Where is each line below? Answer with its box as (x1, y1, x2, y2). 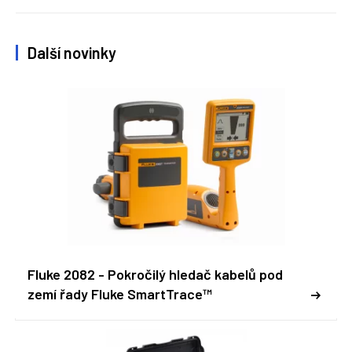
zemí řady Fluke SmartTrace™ (27, 285, 212, 302)
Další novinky (27, 43, 116, 62)
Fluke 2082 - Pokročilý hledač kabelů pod (27, 266, 283, 283)
